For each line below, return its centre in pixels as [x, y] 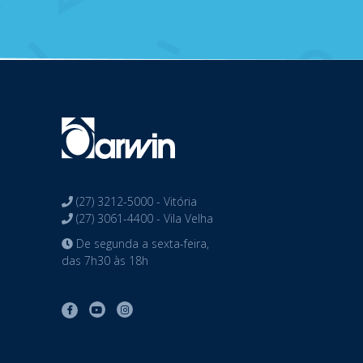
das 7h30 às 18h [105, 261]
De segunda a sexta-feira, [141, 243]
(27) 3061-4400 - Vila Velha [143, 218]
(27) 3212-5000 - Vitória [135, 201]
